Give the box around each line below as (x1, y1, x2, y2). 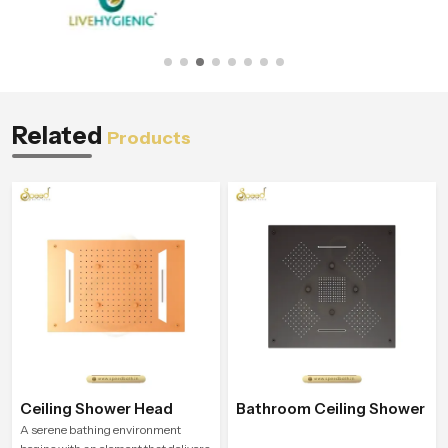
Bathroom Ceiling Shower (236, 398, 425, 418)
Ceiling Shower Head (20, 398, 173, 418)
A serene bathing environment (20, 421, 181, 437)
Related (12, 120, 107, 150)
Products (107, 126, 191, 149)
